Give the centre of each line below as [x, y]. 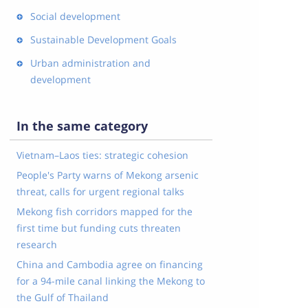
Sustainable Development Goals [103, 40]
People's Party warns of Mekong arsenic [107, 175]
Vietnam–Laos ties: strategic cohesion [102, 155]
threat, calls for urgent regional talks [100, 191]
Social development [75, 16]
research [36, 244]
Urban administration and [90, 63]
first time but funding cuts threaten [98, 228]
